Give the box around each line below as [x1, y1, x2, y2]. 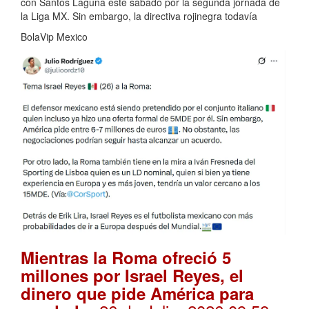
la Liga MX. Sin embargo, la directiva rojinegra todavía [21, 8, 257, 23]
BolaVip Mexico [21, 29, 88, 43]
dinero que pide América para [21, 281, 254, 306]
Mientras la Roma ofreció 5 [21, 246, 231, 270]
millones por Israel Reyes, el [21, 263, 243, 288]
